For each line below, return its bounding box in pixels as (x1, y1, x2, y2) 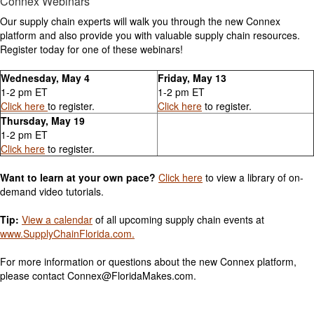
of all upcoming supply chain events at (93, 212, 264, 226)
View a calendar (22, 212, 93, 226)
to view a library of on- (203, 170, 303, 184)
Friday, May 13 (158, 70, 226, 85)
